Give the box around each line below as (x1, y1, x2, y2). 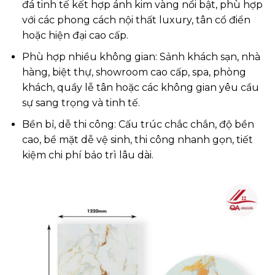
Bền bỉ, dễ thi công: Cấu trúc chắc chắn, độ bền (21, 118, 254, 130)
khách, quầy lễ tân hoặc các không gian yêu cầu (21, 82, 259, 94)
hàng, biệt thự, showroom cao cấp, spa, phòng (21, 66, 246, 79)
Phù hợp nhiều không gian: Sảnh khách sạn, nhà (21, 51, 260, 63)
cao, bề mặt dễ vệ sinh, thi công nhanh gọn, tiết (21, 133, 253, 145)
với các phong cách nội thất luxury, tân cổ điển (21, 14, 250, 26)
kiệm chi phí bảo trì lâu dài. (21, 149, 153, 161)
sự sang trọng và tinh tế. (21, 97, 140, 109)
